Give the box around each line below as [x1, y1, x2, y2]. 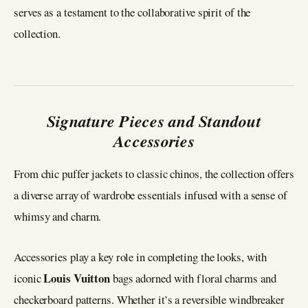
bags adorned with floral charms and [110, 269, 276, 286]
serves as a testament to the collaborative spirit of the [14, 3, 251, 20]
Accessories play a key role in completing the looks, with [14, 248, 267, 265]
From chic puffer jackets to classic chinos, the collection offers [14, 165, 294, 181]
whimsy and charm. [14, 208, 102, 224]
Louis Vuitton [43, 269, 111, 287]
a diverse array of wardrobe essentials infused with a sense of [14, 186, 287, 203]
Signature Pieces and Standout [47, 109, 261, 133]
